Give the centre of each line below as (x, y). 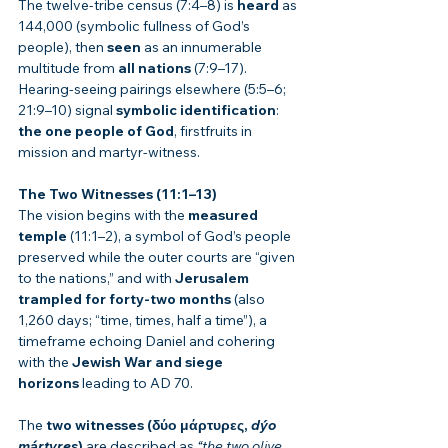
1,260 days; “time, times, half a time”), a (144, 320)
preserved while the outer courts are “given (158, 257)
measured (224, 215)
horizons (48, 383)
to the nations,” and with (96, 278)
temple (42, 236)
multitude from (68, 68)
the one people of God (96, 131)
